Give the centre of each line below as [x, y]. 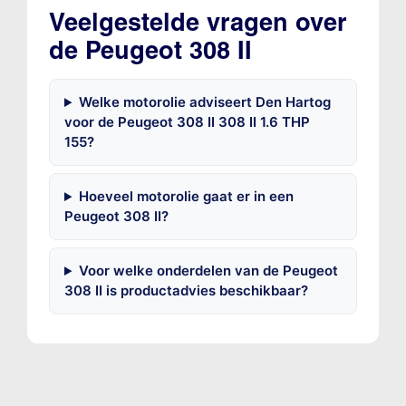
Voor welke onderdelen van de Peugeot [208, 271]
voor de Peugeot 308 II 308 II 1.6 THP [187, 122]
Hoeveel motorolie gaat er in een [186, 197]
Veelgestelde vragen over [198, 23]
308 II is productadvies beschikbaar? [186, 291]
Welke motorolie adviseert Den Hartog [204, 102]
